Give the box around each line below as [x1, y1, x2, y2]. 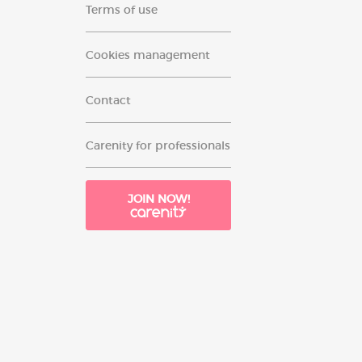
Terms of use [86, 2, 158, 17]
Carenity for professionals [86, 138, 230, 153]
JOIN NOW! [127, 192, 190, 206]
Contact [86, 93, 131, 107]
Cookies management [86, 48, 210, 62]
